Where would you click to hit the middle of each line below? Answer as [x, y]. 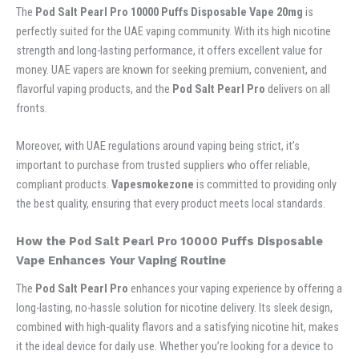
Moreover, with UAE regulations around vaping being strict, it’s [158, 146]
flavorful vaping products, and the [94, 89]
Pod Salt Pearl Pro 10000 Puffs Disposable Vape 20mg [169, 12]
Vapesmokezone [153, 185]
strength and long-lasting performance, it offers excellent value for [169, 50]
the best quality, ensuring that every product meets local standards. [171, 204]
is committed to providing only [265, 185]
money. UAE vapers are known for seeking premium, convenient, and [171, 69]
